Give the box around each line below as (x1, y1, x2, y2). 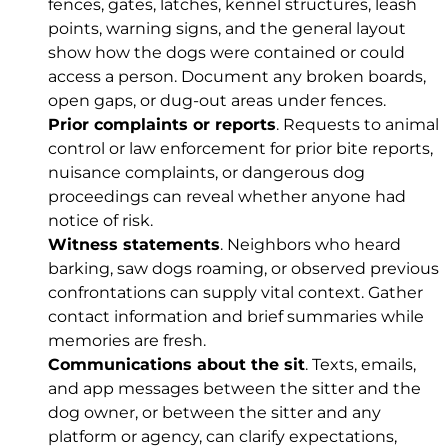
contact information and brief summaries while (48, 306, 424, 326)
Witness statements (48, 234, 220, 254)
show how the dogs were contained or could (48, 42, 405, 62)
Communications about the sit (48, 354, 305, 374)
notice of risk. (48, 210, 153, 230)
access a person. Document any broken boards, (48, 66, 426, 86)
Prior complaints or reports (48, 114, 276, 134)
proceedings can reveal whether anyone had (48, 186, 406, 206)
